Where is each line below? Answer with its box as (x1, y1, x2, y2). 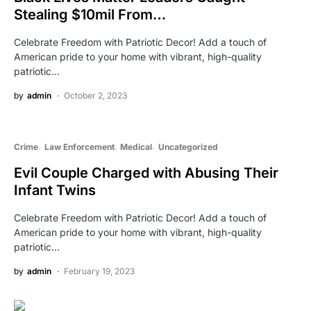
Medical (120, 141, 152, 152)
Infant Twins (14, 181, 96, 199)
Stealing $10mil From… (14, 6, 166, 23)
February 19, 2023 (64, 265, 135, 276)
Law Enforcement (44, 141, 115, 152)
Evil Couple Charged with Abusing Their (14, 164, 278, 181)
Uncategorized (158, 141, 218, 152)
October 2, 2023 (64, 90, 127, 101)
